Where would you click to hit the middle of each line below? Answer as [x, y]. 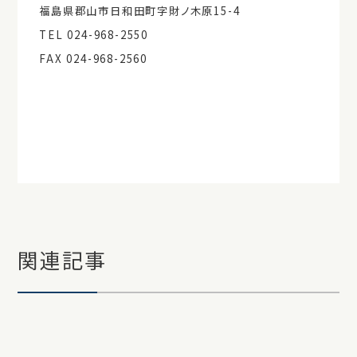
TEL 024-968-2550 [94, 34]
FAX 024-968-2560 [94, 58]
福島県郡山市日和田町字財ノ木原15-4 [140, 10]
